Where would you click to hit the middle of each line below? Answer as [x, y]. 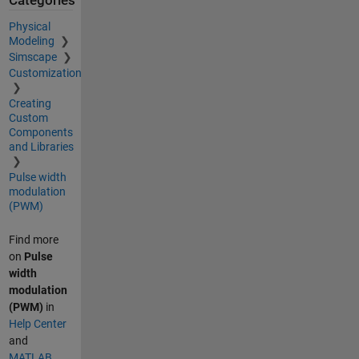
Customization [45, 73]
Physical [29, 26]
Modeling [32, 40]
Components [40, 132]
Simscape [34, 56]
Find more [33, 239]
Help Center [37, 323]
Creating [30, 103]
